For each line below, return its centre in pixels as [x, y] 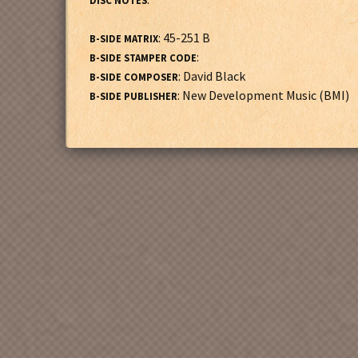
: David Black [212, 76]
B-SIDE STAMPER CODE [143, 58]
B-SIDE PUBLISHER [133, 96]
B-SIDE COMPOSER [134, 77]
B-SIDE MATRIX [124, 38]
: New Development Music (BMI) [263, 95]
